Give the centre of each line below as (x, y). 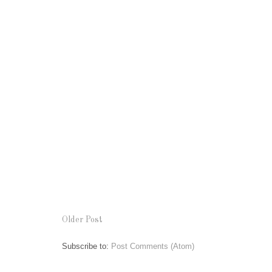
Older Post (82, 220)
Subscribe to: (87, 246)
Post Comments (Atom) (153, 246)
